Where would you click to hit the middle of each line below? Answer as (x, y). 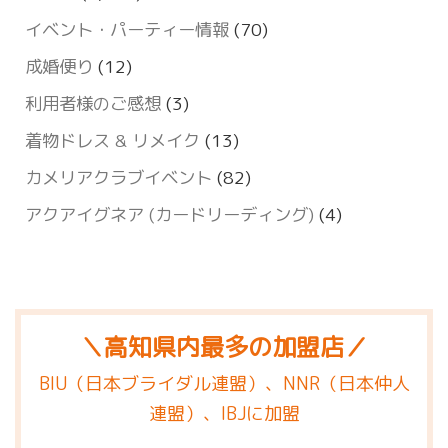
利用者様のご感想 (93, 104)
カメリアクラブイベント (118, 178)
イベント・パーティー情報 (127, 30)
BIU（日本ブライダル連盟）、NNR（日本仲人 (224, 384)
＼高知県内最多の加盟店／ (224, 347)
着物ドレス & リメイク (112, 141)
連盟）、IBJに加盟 (224, 414)
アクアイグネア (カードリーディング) (169, 215)
